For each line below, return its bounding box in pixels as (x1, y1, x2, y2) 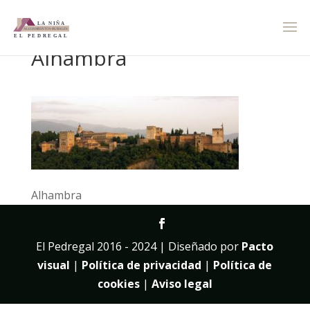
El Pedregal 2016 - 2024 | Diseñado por (36, 239, 242, 254)
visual (37, 257, 71, 273)
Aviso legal (151, 276, 212, 291)
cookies (97, 276, 140, 291)
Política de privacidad (82, 257, 202, 273)
